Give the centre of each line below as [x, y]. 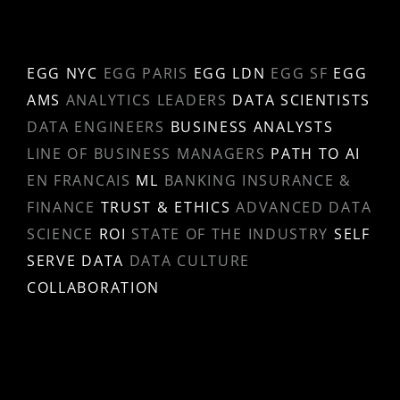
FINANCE [61, 208]
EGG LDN [229, 74]
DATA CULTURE [190, 261]
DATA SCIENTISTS [301, 100]
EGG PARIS [146, 74]
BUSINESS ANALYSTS [252, 127]
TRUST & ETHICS [166, 208]
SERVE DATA [75, 261]
